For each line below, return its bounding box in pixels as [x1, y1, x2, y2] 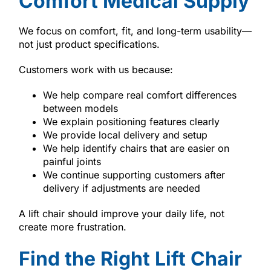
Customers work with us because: [18, 63, 173, 76]
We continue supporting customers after [42, 168, 225, 181]
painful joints [42, 155, 101, 168]
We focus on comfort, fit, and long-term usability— [18, 24, 252, 37]
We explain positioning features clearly [42, 115, 220, 128]
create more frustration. [18, 220, 126, 233]
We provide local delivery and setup [42, 128, 207, 141]
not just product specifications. [18, 38, 160, 50]
